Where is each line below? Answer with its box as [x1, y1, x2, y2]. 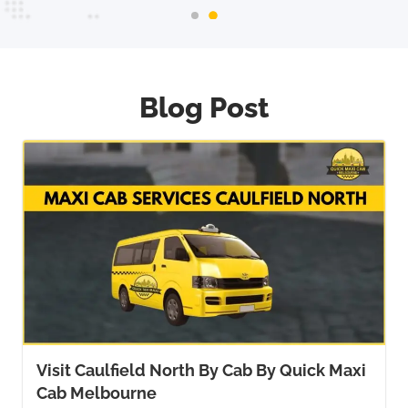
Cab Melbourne [36, 382, 157, 403]
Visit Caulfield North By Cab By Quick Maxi [36, 360, 366, 380]
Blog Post [139, 90, 269, 124]
